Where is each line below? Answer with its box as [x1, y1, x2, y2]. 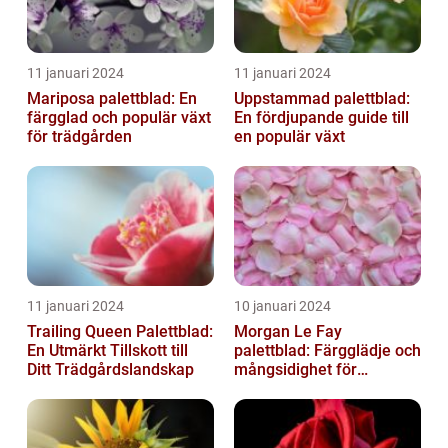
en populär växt [234, 127, 345, 147]
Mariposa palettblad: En [27, 89, 197, 109]
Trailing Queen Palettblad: [27, 322, 213, 342]
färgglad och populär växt [27, 108, 211, 128]
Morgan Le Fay [234, 322, 342, 342]
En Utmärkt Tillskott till [27, 341, 188, 361]
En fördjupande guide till [234, 108, 409, 128]
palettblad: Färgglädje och [234, 341, 421, 361]
